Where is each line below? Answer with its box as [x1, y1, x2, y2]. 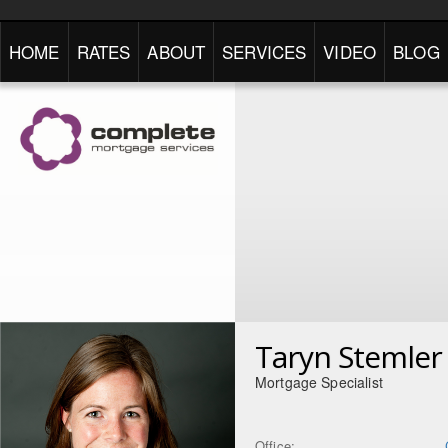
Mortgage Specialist [255, 372, 383, 392]
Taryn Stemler [255, 336, 442, 377]
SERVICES [222, 39, 307, 64]
